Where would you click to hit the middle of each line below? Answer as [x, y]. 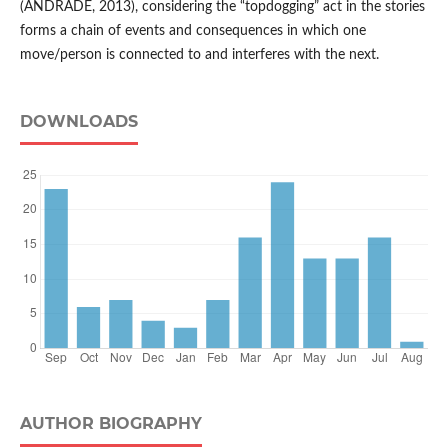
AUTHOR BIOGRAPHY [110, 424]
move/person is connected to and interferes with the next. [199, 55]
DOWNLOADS [78, 122]
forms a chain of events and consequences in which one [192, 31]
